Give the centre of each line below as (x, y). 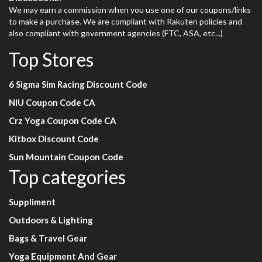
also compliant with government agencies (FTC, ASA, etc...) (116, 33)
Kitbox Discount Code (54, 139)
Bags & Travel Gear (48, 238)
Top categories (67, 177)
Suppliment (32, 202)
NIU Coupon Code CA (52, 103)
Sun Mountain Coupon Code (66, 157)
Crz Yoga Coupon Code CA (63, 121)
